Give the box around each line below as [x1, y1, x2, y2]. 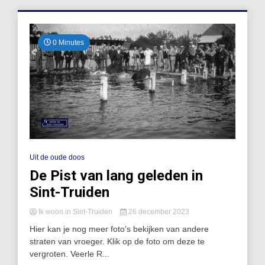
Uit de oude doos [30, 153, 85, 162]
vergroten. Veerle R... [30, 249, 109, 259]
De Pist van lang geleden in [30, 167, 203, 185]
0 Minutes [51, 38, 84, 47]
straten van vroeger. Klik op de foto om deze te [30, 237, 205, 247]
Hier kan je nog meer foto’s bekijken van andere [30, 224, 209, 234]
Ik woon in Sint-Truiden [37, 208, 114, 216]
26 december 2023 [126, 208, 189, 216]
